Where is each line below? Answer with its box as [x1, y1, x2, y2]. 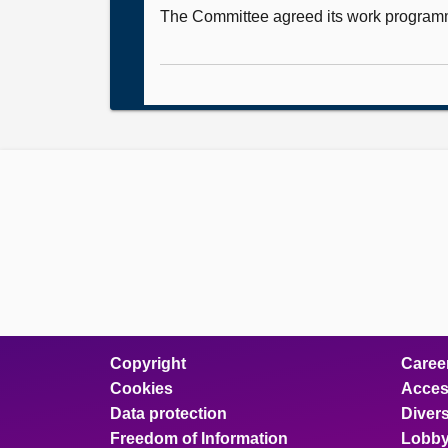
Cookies [110, 380, 173, 397]
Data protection [110, 405, 227, 422]
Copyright [110, 355, 186, 372]
